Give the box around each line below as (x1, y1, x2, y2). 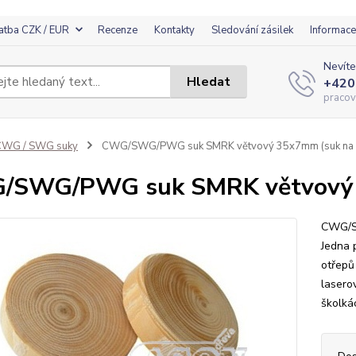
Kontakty (154, 23, 195, 37)
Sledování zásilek (211, 23, 293, 37)
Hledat (187, 72, 231, 91)
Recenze (98, 23, 137, 37)
